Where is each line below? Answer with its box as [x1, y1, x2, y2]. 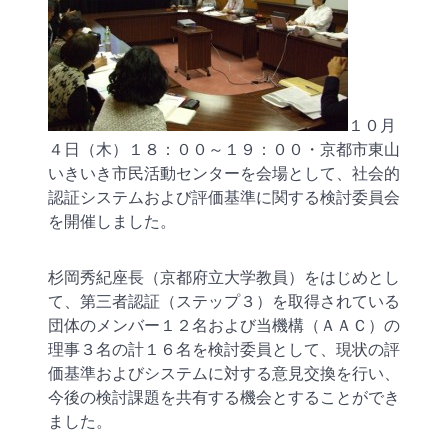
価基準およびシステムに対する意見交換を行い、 [48, 363, 400, 383]
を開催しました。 [48, 211, 176, 231]
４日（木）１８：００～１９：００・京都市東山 [48, 139, 400, 159]
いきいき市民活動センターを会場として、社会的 [48, 163, 400, 183]
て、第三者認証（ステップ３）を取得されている [48, 291, 400, 311]
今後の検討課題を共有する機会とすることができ [48, 387, 400, 407]
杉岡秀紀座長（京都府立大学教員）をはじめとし [48, 267, 400, 287]
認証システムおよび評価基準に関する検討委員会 [48, 187, 400, 207]
